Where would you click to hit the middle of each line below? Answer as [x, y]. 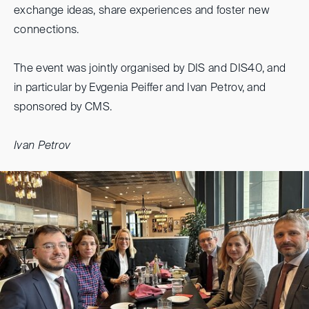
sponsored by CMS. [63, 107]
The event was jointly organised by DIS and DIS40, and [150, 69]
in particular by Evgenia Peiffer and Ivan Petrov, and [140, 88]
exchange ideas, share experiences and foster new [141, 11]
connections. [47, 30]
